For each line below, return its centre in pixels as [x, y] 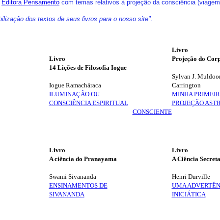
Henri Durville [191, 177]
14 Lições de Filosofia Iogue [88, 68]
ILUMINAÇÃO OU [74, 94]
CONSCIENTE [152, 112]
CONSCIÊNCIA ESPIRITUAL [88, 103]
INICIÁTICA [189, 194]
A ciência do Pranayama [83, 159]
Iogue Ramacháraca [75, 85]
